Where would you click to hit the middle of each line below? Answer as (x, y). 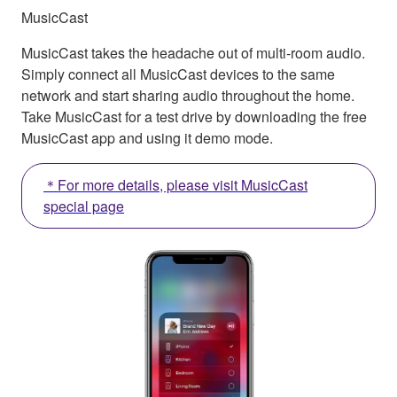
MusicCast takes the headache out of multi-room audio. (193, 53)
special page (84, 206)
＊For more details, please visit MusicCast (175, 185)
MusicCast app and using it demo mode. (147, 138)
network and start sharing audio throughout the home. (188, 96)
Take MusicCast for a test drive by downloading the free (194, 117)
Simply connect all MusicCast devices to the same (178, 74)
